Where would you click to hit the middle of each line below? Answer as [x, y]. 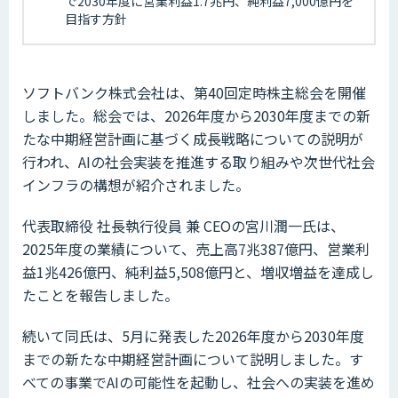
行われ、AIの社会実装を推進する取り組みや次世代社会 [199, 161]
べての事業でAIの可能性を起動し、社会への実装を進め [199, 382]
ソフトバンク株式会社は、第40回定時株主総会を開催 [194, 92]
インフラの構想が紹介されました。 [136, 184]
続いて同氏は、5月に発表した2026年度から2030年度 [193, 335]
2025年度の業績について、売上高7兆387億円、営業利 [196, 248]
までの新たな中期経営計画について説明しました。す [193, 358]
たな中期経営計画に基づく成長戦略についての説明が [193, 138]
